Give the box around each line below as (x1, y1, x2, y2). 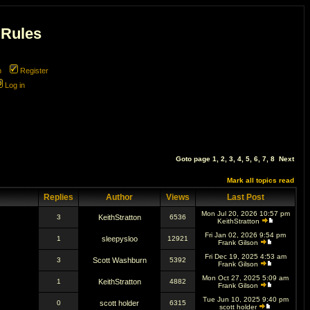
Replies (42, 192, 75, 202)
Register (20, 66, 48, 75)
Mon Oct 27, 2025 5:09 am (202, 274, 289, 282)
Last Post (224, 192, 266, 202)
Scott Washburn (92, 256, 147, 264)
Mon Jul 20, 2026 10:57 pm (201, 210, 290, 217)
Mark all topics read (227, 176, 294, 184)
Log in (5, 81, 25, 89)
